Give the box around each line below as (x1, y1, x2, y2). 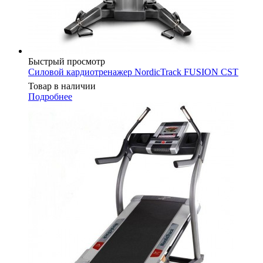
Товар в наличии (28, 80, 96, 91)
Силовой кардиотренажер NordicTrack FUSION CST (28, 66, 238, 77)
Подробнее (28, 91, 72, 102)
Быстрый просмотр (28, 56, 105, 66)
